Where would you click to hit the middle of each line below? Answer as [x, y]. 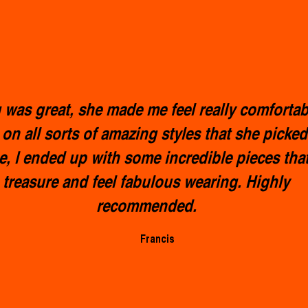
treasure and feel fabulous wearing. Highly [146, 183]
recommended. [146, 207]
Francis [157, 240]
